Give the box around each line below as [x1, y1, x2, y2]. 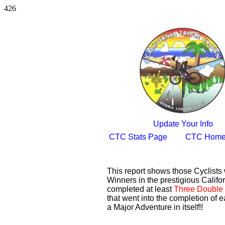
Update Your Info [153, 120, 213, 128]
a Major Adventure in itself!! [107, 203, 203, 211]
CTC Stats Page [109, 133, 167, 141]
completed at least [107, 185, 174, 193]
